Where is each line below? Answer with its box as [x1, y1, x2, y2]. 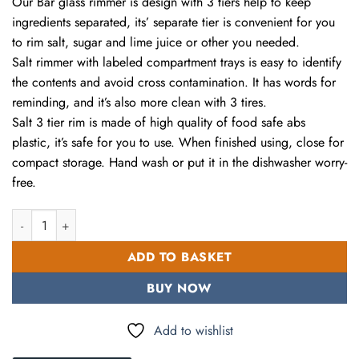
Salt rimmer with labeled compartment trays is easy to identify [12, 53, 341, 72]
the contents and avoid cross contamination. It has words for [12, 73, 336, 92]
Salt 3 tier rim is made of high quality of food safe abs [12, 113, 305, 132]
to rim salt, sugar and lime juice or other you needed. [12, 33, 300, 52]
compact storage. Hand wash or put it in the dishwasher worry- [12, 153, 347, 172]
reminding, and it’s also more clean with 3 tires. [12, 93, 267, 112]
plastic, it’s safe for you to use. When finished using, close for [12, 133, 344, 152]
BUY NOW [147, 279, 212, 298]
